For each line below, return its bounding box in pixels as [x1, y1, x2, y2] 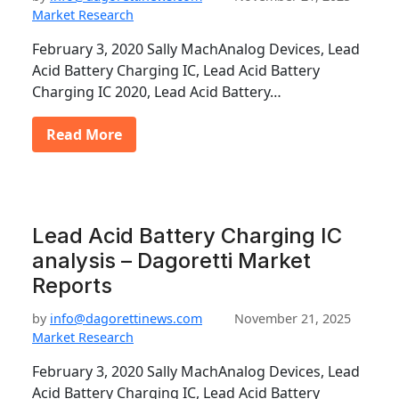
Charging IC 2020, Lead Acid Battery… [32, 82, 281, 102]
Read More [46, 125, 122, 144]
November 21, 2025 [234, 310, 351, 327]
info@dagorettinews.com [50, 310, 202, 327]
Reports [32, 273, 112, 298]
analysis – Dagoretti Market [32, 248, 311, 273]
